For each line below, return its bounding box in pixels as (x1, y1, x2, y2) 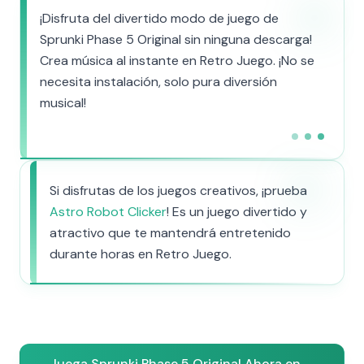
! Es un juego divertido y (167, 203, 307, 220)
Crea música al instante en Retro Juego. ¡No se (40, 52, 314, 69)
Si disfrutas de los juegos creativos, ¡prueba (50, 182, 307, 199)
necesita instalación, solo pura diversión (40, 73, 277, 90)
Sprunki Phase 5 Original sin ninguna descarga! (40, 31, 312, 48)
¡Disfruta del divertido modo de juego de (40, 10, 279, 27)
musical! (40, 94, 86, 111)
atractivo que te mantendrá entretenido (50, 224, 291, 241)
